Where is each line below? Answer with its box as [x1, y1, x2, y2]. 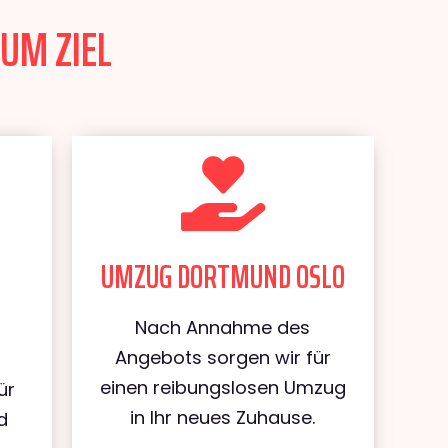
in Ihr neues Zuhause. [130, 405, 316, 430]
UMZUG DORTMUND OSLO [100, 252, 345, 302]
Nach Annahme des [135, 315, 311, 340]
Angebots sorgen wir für [114, 345, 331, 370]
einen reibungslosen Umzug [99, 375, 346, 400]
